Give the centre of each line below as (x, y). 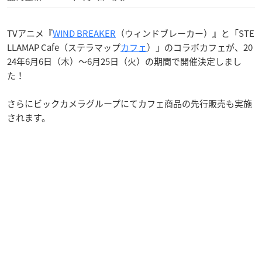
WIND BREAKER (84, 33)
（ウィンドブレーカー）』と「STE (185, 33)
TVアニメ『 (30, 33)
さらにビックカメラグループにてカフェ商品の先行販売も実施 (130, 103)
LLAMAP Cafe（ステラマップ (64, 47)
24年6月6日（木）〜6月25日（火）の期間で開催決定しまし (124, 61)
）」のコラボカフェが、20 (200, 47)
